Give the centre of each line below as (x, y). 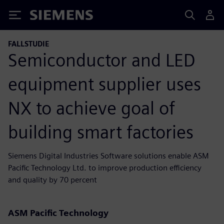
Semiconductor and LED (102, 60)
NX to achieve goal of (91, 108)
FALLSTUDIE (28, 44)
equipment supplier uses (104, 84)
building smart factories (101, 132)
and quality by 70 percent (52, 179)
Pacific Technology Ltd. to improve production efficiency (105, 167)
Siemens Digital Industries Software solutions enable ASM (108, 155)
